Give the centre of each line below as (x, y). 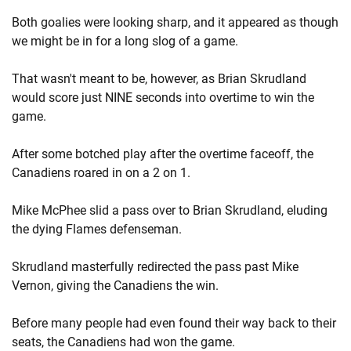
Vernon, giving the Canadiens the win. (115, 286)
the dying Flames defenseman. (97, 229)
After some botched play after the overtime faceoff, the (163, 154)
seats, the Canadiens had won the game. (123, 342)
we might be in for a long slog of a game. (125, 41)
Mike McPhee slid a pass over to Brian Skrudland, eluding (170, 210)
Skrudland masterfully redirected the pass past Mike (155, 267)
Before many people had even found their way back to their (174, 323)
